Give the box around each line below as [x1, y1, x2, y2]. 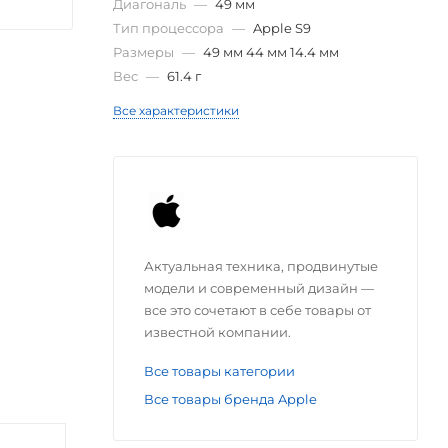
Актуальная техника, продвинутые [144, 257, 378, 274]
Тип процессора [113, 19, 227, 36]
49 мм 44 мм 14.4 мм [203, 43, 339, 60]
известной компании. [144, 323, 291, 340]
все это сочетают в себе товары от [144, 301, 371, 318]
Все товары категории [144, 362, 295, 379]
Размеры [113, 43, 177, 60]
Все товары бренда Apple [144, 390, 317, 407]
